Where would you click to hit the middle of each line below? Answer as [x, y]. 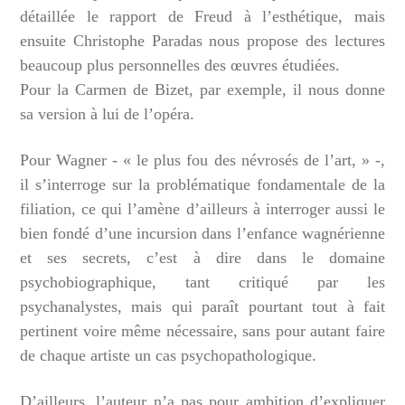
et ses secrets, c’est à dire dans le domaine [202, 258]
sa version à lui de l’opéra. [107, 114]
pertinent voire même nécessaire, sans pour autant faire [202, 331]
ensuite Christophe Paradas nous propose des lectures [202, 41]
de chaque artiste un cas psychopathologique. [168, 356]
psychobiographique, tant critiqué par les [202, 283]
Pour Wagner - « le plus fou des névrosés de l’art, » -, [202, 160]
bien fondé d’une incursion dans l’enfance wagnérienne [202, 234]
